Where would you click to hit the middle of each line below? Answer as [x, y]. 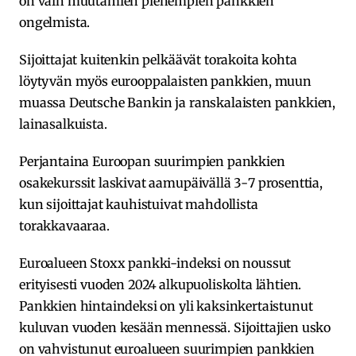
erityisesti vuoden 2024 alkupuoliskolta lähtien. [161, 284]
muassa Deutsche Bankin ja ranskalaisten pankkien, [178, 102]
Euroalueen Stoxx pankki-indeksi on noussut [155, 263]
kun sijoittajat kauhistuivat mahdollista [139, 204]
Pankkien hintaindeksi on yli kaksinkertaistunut [166, 306]
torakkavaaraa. [64, 225]
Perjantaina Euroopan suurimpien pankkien [152, 161]
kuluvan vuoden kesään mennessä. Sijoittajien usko [175, 327]
